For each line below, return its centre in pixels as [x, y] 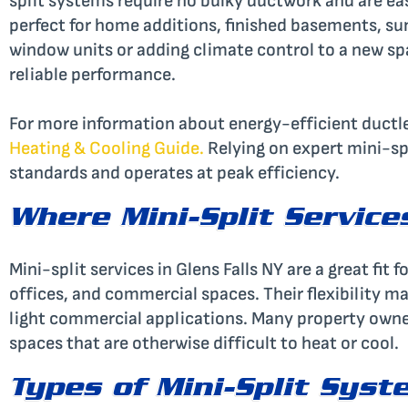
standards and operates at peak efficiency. [174, 173]
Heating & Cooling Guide [104, 148]
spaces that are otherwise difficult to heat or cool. [204, 343]
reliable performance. [92, 74]
